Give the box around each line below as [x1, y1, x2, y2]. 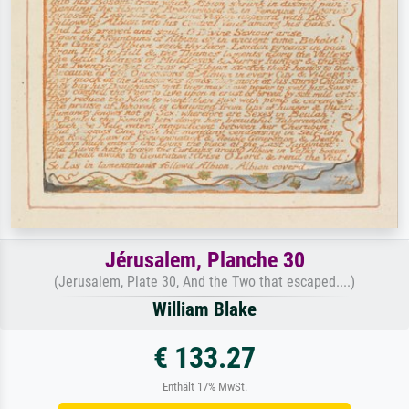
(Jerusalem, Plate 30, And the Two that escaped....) [54, 273, 355, 291]
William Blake [152, 299, 257, 321]
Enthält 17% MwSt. [162, 380, 247, 394]
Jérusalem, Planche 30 [104, 247, 305, 274]
